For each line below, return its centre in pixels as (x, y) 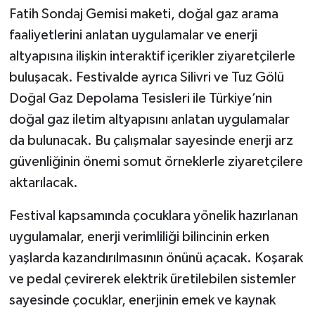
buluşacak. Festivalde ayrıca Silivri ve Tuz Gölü (146, 78)
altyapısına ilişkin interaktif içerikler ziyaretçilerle (152, 57)
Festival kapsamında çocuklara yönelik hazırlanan (153, 216)
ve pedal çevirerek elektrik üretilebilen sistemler (152, 279)
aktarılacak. (43, 183)
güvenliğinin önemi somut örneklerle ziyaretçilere (156, 162)
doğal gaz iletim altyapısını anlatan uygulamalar (149, 120)
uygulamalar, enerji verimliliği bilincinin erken (139, 237)
